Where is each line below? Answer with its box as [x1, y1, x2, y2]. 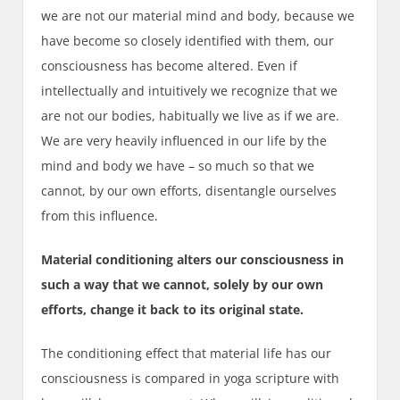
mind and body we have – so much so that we [41, 157, 315, 175]
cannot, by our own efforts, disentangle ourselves [41, 182, 337, 200]
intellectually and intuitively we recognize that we [41, 82, 338, 100]
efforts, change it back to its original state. [41, 301, 304, 319]
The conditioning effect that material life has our [41, 345, 332, 362]
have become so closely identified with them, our [41, 32, 335, 50]
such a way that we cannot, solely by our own [41, 276, 324, 294]
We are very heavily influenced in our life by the [41, 132, 328, 150]
